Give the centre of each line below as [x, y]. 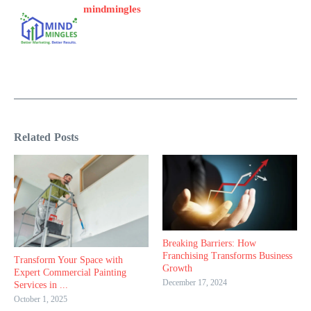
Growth [177, 269]
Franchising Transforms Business [227, 256]
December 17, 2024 [195, 283]
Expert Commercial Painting [70, 273]
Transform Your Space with [68, 260]
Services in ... [41, 285]
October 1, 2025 [41, 300]
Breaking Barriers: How [209, 244]
